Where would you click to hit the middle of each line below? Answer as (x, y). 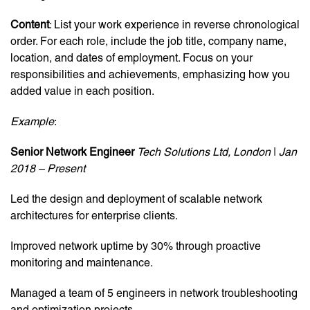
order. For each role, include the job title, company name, (148, 42)
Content (30, 25)
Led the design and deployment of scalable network (136, 199)
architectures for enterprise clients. (94, 216)
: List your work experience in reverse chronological (174, 25)
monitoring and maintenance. (82, 263)
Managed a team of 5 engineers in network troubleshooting (154, 293)
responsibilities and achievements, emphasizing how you (150, 75)
